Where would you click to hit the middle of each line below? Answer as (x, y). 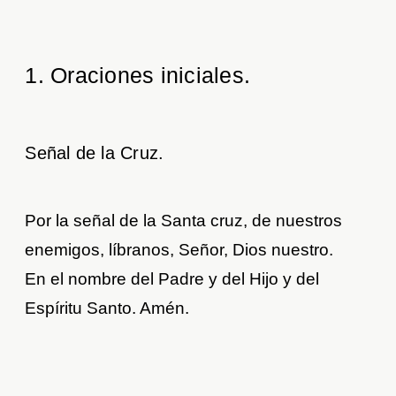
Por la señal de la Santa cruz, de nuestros (184, 221)
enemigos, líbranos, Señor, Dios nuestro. (179, 250)
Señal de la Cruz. (95, 153)
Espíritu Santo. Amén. (107, 308)
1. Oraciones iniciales (134, 76)
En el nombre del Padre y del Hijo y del (172, 279)
